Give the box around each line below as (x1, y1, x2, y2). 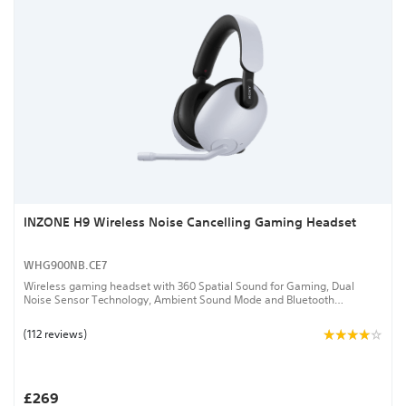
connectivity (24, 304, 83, 321)
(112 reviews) (24, 325, 87, 342)
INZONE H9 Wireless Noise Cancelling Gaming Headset (24, 213, 356, 230)
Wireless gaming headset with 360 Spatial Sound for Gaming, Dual (24, 277, 354, 294)
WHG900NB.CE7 (24, 257, 107, 273)
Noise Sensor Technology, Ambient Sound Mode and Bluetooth (24, 291, 334, 307)
